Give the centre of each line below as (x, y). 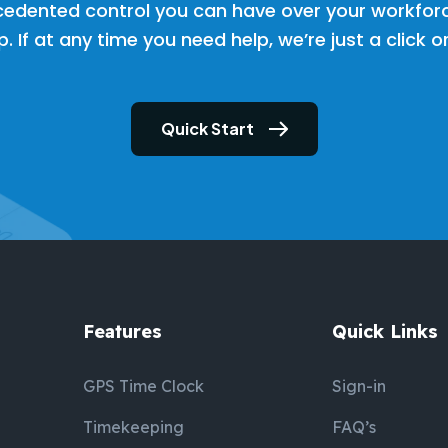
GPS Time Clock (144, 386)
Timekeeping (134, 427)
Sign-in (359, 386)
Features (123, 331)
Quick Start (207, 128)
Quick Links (385, 331)
